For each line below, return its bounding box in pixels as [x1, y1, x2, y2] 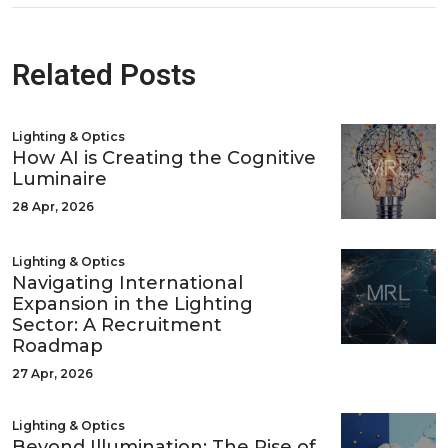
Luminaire [12, 167, 107, 190]
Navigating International [12, 271, 243, 294]
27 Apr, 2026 [12, 365, 93, 381]
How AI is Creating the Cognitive [12, 146, 316, 169]
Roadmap [12, 334, 103, 357]
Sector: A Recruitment [12, 313, 222, 336]
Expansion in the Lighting [12, 292, 253, 315]
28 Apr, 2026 [12, 198, 94, 214]
